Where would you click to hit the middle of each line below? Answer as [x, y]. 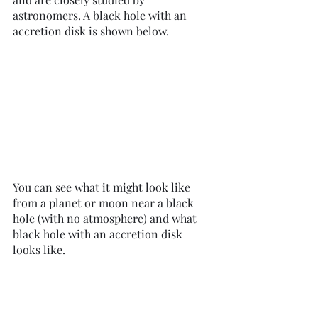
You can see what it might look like [103, 187]
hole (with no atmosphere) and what [106, 219]
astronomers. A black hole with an [101, 16]
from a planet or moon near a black [105, 203]
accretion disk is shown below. [92, 31]
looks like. [40, 250]
